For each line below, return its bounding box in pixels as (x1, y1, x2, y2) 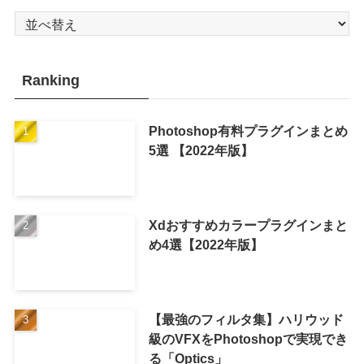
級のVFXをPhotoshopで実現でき (148, 331, 348, 346)
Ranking (21, 72, 80, 89)
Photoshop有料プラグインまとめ (148, 123, 348, 139)
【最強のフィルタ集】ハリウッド (148, 311, 344, 327)
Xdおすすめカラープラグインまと (148, 217, 348, 232)
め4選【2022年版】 (148, 236, 263, 252)
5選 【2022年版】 (148, 143, 253, 158)
